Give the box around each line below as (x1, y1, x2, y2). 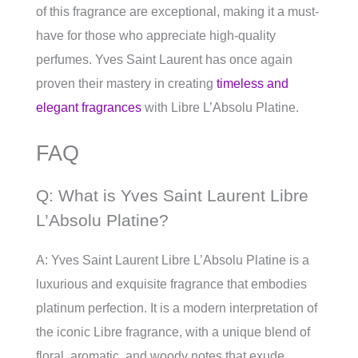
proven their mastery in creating (36, 77, 217, 91)
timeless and (217, 77, 288, 91)
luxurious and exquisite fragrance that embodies (36, 277, 307, 292)
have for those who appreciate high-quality (36, 29, 276, 43)
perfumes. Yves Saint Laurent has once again (36, 53, 292, 67)
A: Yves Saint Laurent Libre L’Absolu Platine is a (36, 253, 309, 268)
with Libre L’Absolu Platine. (141, 101, 299, 115)
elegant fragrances (36, 101, 141, 115)
